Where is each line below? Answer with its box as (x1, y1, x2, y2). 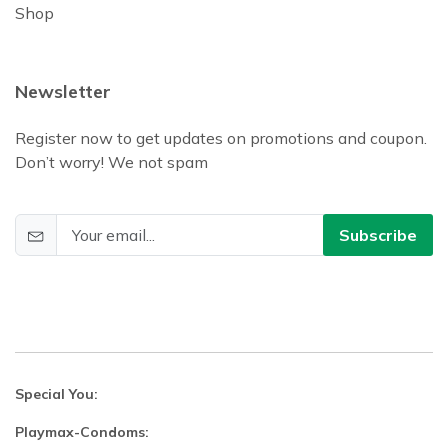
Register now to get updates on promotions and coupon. (15, 127, 427, 148)
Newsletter (15, 79, 111, 103)
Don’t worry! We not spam (15, 151, 208, 172)
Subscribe (339, 224, 417, 245)
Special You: (15, 384, 98, 403)
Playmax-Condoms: (15, 422, 149, 441)
